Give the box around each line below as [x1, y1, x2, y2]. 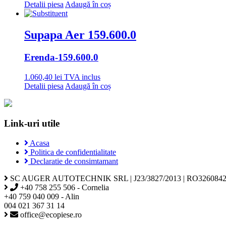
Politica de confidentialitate [28, 148, 116, 157]
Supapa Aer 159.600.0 [24, 28, 136, 41]
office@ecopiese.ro [18, 210, 82, 219]
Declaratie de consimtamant [28, 157, 118, 166]
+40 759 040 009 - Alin [4, 192, 79, 201]
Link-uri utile [4, 118, 60, 129]
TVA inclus [64, 72, 100, 81]
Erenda [24, 51, 55, 63]
